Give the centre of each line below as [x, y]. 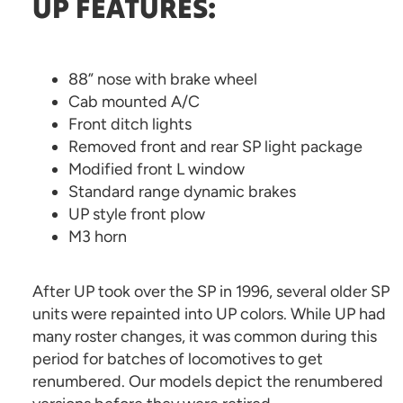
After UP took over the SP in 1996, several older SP [211, 291]
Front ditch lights [130, 124]
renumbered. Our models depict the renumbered [208, 381]
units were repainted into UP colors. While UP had [209, 314]
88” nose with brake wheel [163, 79]
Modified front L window [157, 169]
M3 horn [98, 237]
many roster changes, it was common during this [205, 336]
